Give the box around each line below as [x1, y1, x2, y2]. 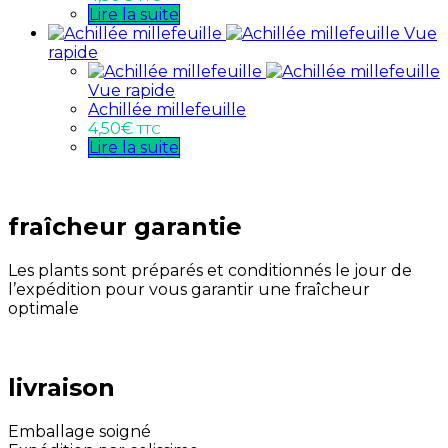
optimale [8, 298, 79, 318]
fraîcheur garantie [8, 212, 242, 242]
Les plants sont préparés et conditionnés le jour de [8, 260, 412, 280]
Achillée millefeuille [88, 100, 246, 120]
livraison [8, 372, 115, 402]
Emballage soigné [8, 421, 151, 441]
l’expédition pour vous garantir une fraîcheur [8, 279, 370, 299]
